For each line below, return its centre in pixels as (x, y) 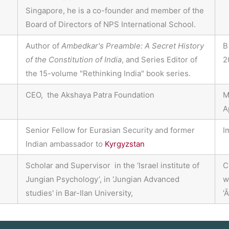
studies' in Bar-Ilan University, (79, 193)
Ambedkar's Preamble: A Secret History (133, 46)
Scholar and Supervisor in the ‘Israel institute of (112, 166)
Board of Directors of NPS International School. (111, 25)
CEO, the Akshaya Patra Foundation (90, 95)
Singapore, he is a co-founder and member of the (115, 11)
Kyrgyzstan (125, 144)
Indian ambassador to (65, 144)
